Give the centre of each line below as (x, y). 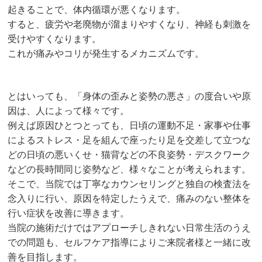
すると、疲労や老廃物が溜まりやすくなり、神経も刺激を (130, 25)
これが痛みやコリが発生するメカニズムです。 (106, 54)
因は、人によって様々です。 (69, 111)
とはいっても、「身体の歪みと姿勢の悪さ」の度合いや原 (130, 96)
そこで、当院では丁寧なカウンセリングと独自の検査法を (130, 184)
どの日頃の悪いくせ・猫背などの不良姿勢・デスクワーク (130, 155)
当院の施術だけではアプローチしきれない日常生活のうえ (130, 228)
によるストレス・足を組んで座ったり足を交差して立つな (130, 140)
